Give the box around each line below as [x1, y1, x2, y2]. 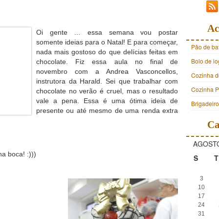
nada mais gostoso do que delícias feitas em [36, 48, 178, 56]
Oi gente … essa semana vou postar [36, 28, 178, 36]
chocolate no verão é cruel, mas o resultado [36, 87, 178, 95]
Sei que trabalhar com [106, 77, 178, 85]
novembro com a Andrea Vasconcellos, [36, 67, 178, 75]
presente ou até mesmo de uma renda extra [36, 107, 178, 114]
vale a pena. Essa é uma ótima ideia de [36, 97, 178, 105]
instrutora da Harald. [36, 77, 106, 85]
